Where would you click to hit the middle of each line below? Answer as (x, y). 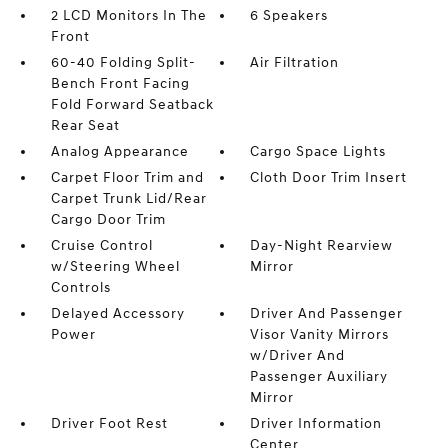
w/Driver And (298, 356)
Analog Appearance (119, 152)
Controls (80, 288)
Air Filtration (295, 63)
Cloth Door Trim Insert (329, 178)
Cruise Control (101, 246)
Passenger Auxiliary (319, 377)
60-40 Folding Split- (123, 63)
